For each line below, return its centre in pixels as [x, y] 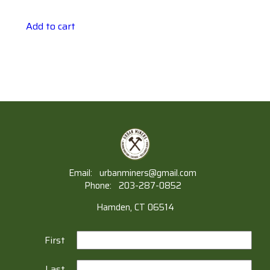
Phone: [99, 186]
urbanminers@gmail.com [148, 173]
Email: [82, 173]
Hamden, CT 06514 [135, 208]
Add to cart [51, 26]
